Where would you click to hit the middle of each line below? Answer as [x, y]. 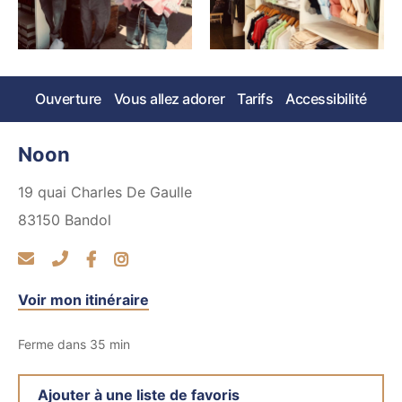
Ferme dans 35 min [74, 345]
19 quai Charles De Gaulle [105, 192]
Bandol [88, 220]
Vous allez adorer [169, 99]
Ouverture [68, 99]
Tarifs [255, 99]
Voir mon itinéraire [83, 300]
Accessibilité [326, 99]
